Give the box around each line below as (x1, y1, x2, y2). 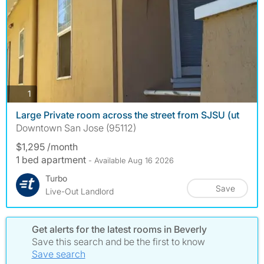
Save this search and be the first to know (31, 235, 205, 247)
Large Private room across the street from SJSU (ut (16, 108, 239, 121)
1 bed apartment (16, 153, 88, 166)
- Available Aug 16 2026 (88, 155, 174, 165)
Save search (31, 247, 85, 260)
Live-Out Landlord (45, 186, 114, 196)
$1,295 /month (16, 140, 78, 153)
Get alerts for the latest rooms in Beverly (31, 223, 207, 235)
